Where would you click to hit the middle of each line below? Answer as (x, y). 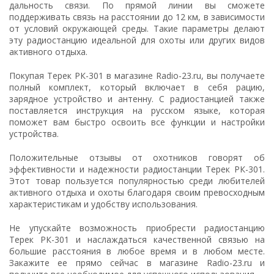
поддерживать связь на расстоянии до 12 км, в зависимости (137, 17)
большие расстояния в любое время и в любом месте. (137, 251)
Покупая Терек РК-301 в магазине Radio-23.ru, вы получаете (137, 76)
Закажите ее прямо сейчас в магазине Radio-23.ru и (137, 263)
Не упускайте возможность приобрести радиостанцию (137, 228)
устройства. (34, 134)
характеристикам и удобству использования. (103, 204)
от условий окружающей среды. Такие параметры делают (137, 28)
